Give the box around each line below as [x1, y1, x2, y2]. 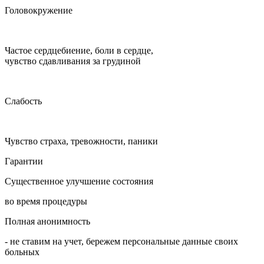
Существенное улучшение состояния [5, 176, 153, 186]
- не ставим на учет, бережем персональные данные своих [5, 236, 238, 246]
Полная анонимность [5, 216, 90, 226]
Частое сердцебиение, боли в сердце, [5, 45, 153, 55]
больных [5, 246, 39, 257]
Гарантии [5, 156, 43, 166]
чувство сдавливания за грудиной [5, 55, 141, 66]
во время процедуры [5, 196, 87, 206]
